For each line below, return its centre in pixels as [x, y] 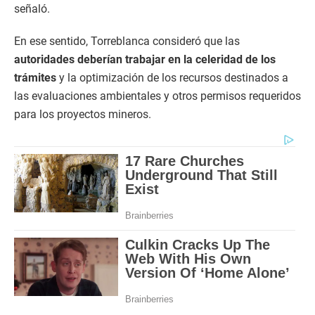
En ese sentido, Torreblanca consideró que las [127, 41]
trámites [35, 77]
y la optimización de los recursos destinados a [172, 77]
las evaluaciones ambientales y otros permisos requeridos [157, 96]
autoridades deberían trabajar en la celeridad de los [145, 59]
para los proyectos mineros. [83, 114]
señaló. [32, 8]
